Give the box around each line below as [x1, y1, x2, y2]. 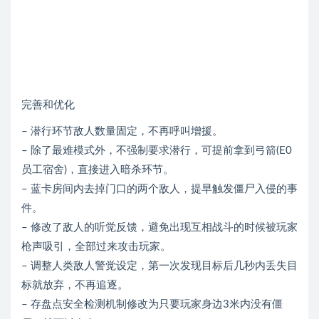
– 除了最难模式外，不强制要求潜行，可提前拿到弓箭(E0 [21, 145, 292, 156]
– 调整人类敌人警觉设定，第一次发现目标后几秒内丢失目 [21, 261, 298, 271]
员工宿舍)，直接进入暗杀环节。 [21, 164, 174, 175]
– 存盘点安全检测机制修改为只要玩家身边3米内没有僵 [21, 299, 283, 310]
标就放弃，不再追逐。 [21, 280, 128, 291]
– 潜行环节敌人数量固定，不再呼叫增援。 [21, 126, 223, 137]
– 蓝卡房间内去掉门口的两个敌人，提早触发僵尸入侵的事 [21, 184, 298, 194]
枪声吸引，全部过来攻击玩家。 [21, 241, 171, 252]
